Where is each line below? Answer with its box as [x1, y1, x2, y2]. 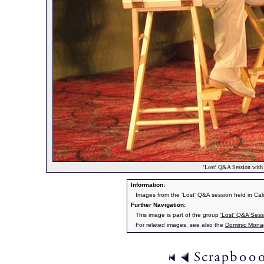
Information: [129, 181, 165, 188]
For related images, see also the [136, 222, 225, 228]
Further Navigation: [129, 202, 186, 208]
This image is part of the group [136, 212, 220, 218]
